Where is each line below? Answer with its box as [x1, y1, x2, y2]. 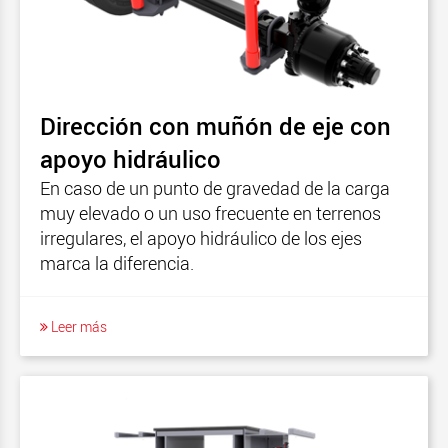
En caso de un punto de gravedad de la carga [40, 175, 390, 200]
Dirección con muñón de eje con [40, 109, 391, 142]
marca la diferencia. [40, 250, 194, 275]
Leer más [48, 316, 107, 336]
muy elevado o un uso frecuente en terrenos [40, 200, 381, 225]
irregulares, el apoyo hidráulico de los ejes [40, 225, 362, 250]
